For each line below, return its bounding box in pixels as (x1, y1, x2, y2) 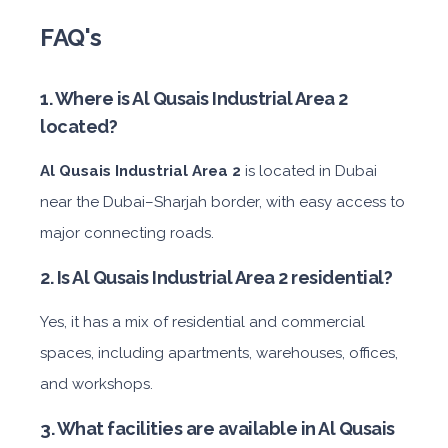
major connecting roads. (40, 224, 214, 242)
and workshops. (40, 375, 153, 393)
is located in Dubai (245, 162, 377, 180)
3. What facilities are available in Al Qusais (40, 418, 395, 439)
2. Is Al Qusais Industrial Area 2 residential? (40, 267, 392, 288)
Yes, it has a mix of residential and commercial (40, 313, 365, 331)
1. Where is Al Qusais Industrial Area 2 (40, 88, 348, 109)
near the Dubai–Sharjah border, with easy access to (40, 193, 405, 211)
